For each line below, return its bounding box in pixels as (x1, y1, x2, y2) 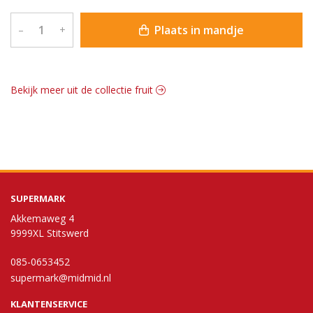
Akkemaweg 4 (10, 212, 74, 225)
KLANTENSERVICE (10, 298, 87, 310)
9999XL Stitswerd (10, 226, 89, 240)
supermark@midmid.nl (10, 271, 111, 284)
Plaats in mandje (151, 22, 244, 38)
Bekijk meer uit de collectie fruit (10, 82, 156, 96)
